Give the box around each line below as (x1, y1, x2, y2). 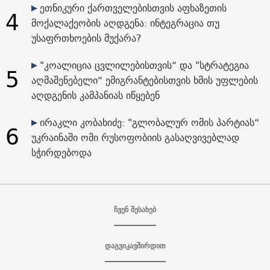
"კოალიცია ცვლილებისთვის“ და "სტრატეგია (39, 56, 249, 74)
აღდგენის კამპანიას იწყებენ (31, 86, 160, 104)
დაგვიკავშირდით (104, 239, 166, 252)
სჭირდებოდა (31, 143, 92, 161)
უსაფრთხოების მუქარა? (31, 29, 142, 46)
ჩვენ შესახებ (114, 202, 156, 216)
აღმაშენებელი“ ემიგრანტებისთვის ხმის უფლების (31, 71, 258, 89)
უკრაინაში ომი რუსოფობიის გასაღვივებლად (31, 128, 239, 146)
